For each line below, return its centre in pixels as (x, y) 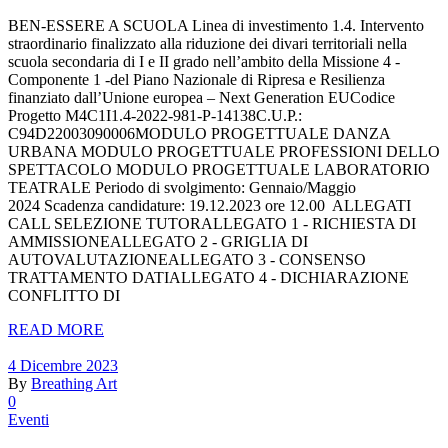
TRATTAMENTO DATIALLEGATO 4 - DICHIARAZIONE (208, 278)
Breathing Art (74, 384)
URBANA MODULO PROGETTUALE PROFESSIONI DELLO (224, 152)
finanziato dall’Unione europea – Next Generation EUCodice (201, 98)
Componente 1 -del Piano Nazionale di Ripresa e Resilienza (196, 80)
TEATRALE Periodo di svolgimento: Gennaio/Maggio (182, 188)
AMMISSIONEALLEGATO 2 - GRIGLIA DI (158, 242)
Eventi (28, 420)
